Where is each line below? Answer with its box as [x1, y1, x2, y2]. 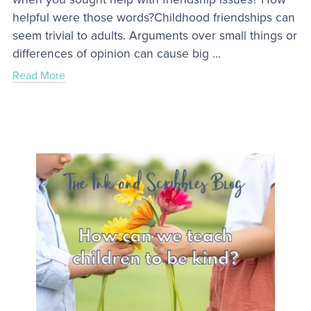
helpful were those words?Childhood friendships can [12, 10, 295, 25]
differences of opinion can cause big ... [12, 46, 221, 61]
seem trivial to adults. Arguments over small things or [12, 28, 297, 43]
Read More [12, 68, 65, 83]
